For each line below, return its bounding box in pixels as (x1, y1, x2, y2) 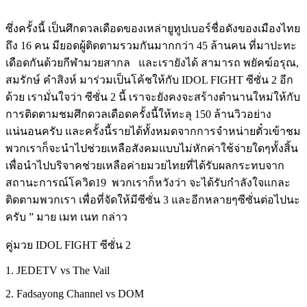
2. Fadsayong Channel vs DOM (5, 287, 144, 299)
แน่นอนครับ (5, 125, 62, 137)
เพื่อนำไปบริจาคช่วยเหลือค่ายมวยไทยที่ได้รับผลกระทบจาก (5, 159, 284, 171)
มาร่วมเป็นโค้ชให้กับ (79, 73, 179, 86)
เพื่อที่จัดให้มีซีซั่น (79, 193, 160, 206)
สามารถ (201, 56, 241, 69)
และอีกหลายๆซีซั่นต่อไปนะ (171, 193, 300, 206)
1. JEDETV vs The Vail (5, 264, 110, 276)
